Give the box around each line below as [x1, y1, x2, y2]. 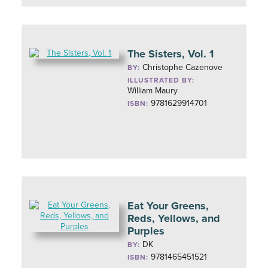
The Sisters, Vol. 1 [127, 47, 214, 60]
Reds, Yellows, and [127, 212, 221, 225]
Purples [127, 224, 165, 237]
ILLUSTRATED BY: [127, 76, 195, 84]
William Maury [127, 86, 178, 96]
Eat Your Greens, [127, 199, 209, 212]
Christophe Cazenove [142, 62, 223, 72]
